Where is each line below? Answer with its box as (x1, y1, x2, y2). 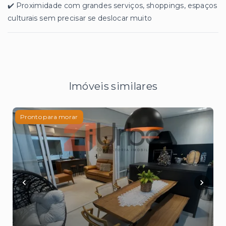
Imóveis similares (68, 80, 158, 93)
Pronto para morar (20, 113, 78, 121)
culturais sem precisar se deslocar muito (8, 14, 152, 23)
